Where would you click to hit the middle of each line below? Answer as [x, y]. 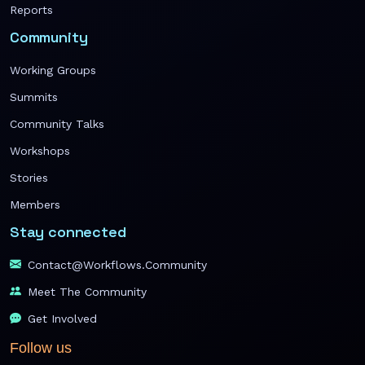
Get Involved [62, 318]
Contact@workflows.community [117, 264]
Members [35, 204]
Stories [29, 177]
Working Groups [53, 70]
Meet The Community [87, 291]
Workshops [40, 150]
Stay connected [68, 231]
